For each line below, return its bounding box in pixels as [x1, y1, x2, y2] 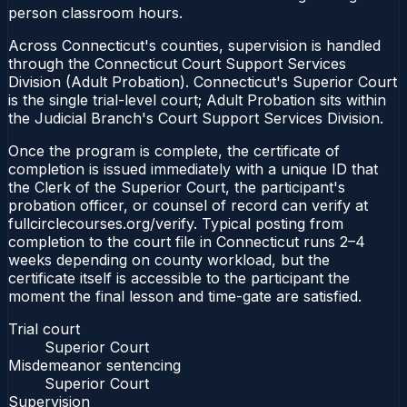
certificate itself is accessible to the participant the [8, 268, 350, 287]
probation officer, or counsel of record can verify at [8, 195, 368, 214]
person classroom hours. [8, 3, 183, 22]
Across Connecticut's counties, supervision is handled [8, 35, 381, 55]
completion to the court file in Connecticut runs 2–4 [8, 232, 365, 251]
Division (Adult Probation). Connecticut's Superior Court [8, 72, 397, 91]
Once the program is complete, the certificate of [8, 141, 340, 160]
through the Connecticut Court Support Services [8, 54, 346, 73]
